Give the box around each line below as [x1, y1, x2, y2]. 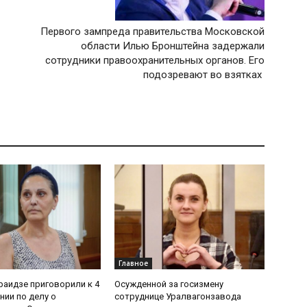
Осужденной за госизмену [114, 279, 224, 290]
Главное [119, 258, 149, 269]
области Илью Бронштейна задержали [80, 40, 265, 53]
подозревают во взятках [143, 69, 265, 82]
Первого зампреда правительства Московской [40, 25, 265, 38]
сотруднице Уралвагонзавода [114, 291, 242, 302]
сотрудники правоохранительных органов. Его [45, 54, 265, 67]
